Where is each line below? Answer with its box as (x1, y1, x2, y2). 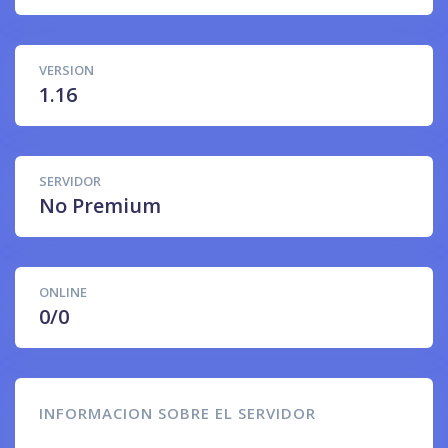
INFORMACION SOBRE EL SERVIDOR (39, 403, 316, 423)
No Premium (39, 192, 161, 219)
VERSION (39, 61, 94, 79)
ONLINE (39, 283, 87, 301)
